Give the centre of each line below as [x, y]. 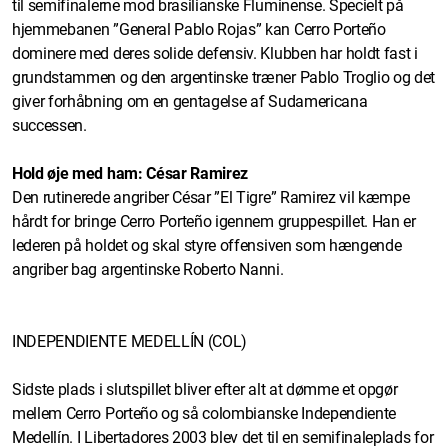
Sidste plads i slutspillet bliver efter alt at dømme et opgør [205, 389]
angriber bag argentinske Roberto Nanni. [148, 269]
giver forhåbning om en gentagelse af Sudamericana [190, 101]
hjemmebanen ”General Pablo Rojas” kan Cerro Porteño [199, 29]
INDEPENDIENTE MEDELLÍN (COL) [130, 341]
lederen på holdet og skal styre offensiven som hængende [207, 245]
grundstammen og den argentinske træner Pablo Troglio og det [224, 77]
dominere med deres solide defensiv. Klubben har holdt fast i [215, 53]
